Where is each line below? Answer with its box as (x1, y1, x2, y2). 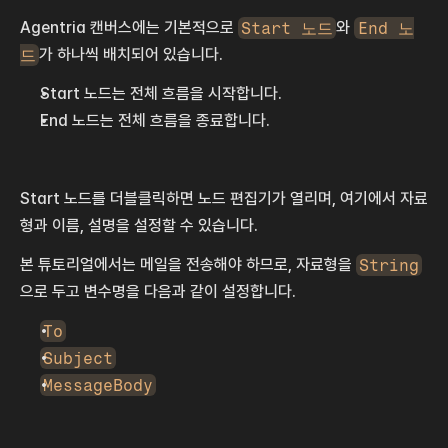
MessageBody (43, 375, 154, 395)
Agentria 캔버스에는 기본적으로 (20, 18, 238, 38)
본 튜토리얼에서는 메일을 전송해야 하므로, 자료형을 (20, 255, 356, 275)
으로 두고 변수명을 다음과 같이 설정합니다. (20, 282, 300, 302)
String (359, 255, 420, 275)
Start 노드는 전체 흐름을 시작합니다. (40, 84, 282, 104)
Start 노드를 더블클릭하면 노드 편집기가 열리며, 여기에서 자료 (20, 189, 428, 209)
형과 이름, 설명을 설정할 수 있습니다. (20, 216, 258, 236)
